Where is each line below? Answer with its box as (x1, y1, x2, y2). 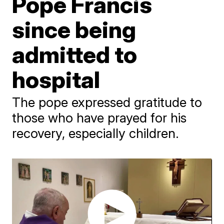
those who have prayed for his (12, 110, 187, 125)
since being (12, 15, 136, 43)
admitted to (12, 40, 137, 68)
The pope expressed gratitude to (12, 94, 202, 110)
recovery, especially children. (12, 125, 179, 141)
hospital (12, 65, 100, 93)
